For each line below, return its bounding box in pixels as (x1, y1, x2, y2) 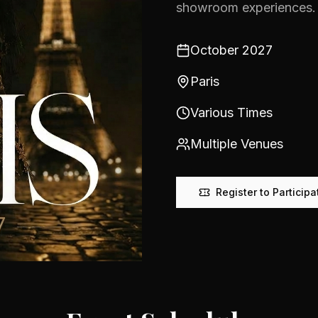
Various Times (190, 104, 273, 120)
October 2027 (190, 42, 273, 57)
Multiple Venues (190, 136, 283, 151)
